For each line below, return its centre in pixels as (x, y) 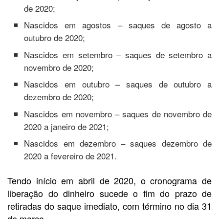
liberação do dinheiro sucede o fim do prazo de (109, 193)
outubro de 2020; (55, 38)
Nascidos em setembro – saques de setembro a (118, 54)
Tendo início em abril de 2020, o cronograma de (109, 181)
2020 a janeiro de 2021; (67, 126)
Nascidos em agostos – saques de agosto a (118, 25)
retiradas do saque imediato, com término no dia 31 (109, 206)
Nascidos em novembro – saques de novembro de (118, 113)
